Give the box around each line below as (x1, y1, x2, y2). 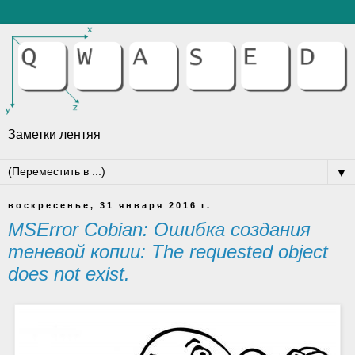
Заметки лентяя (8, 128, 101, 142)
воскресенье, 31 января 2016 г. (8, 200, 212, 211)
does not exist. (8, 263, 130, 285)
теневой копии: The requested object (8, 241, 328, 263)
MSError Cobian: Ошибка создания (8, 219, 311, 241)
